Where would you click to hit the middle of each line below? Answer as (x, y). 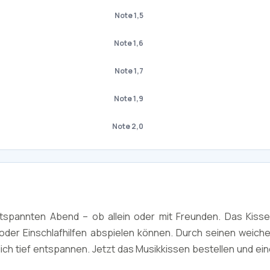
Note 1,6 (129, 43)
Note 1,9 (129, 99)
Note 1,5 (129, 15)
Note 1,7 (129, 71)
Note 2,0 (128, 126)
